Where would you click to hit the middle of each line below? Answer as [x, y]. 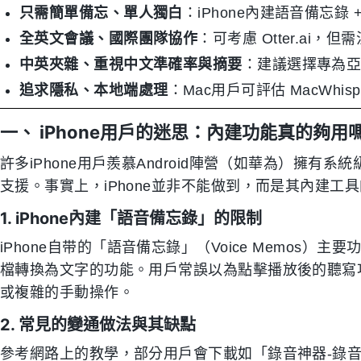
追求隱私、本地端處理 [94, 90]
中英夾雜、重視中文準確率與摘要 [131, 64]
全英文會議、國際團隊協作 [109, 39]
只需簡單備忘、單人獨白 [101, 13]
